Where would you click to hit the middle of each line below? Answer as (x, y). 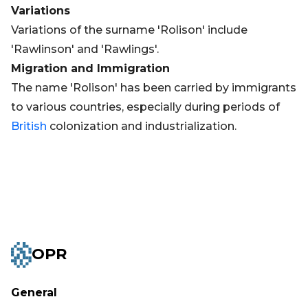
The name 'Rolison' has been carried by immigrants (154, 88)
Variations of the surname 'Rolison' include (129, 30)
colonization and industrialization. (142, 126)
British (29, 126)
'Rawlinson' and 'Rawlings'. (85, 49)
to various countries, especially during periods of (145, 107)
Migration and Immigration (90, 68)
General (34, 293)
